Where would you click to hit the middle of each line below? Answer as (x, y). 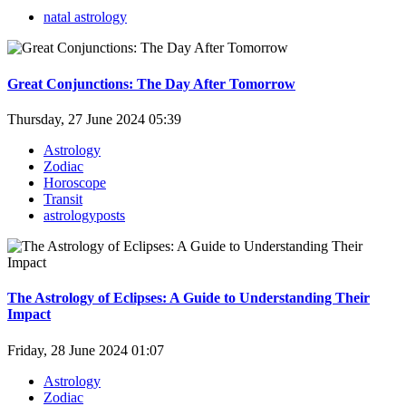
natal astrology (85, 17)
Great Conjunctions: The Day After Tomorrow (151, 83)
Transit (63, 199)
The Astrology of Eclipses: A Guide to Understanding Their (188, 298)
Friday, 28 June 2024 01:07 (86, 350)
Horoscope (75, 183)
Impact (29, 314)
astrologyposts (84, 215)
